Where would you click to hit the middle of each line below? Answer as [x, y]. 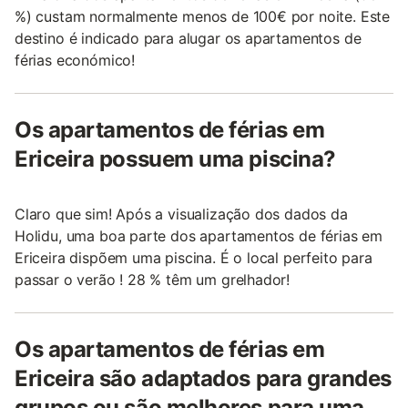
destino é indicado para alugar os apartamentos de [188, 39]
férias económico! [75, 61]
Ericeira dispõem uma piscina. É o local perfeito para [194, 258]
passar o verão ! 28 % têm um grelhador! [153, 280]
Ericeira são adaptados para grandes [204, 379]
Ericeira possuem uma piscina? [175, 159]
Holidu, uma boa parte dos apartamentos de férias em [199, 236]
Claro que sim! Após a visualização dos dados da [181, 214]
